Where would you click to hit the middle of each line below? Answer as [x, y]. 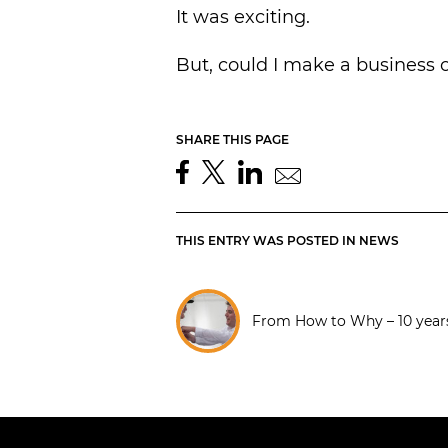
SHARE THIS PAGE [232, 139]
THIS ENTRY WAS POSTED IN [267, 240]
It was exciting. [243, 17]
